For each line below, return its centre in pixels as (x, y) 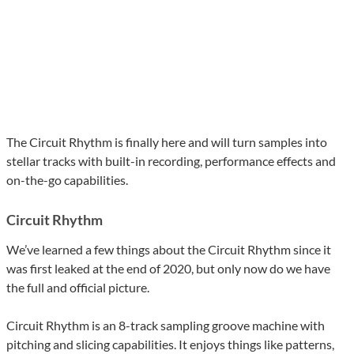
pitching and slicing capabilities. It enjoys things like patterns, (170, 345)
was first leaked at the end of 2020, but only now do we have (168, 269)
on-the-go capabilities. (67, 180)
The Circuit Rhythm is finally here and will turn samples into (167, 142)
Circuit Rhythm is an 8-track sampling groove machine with (166, 326)
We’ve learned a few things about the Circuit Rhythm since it (169, 250)
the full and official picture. (78, 288)
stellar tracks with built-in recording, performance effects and (171, 161)
